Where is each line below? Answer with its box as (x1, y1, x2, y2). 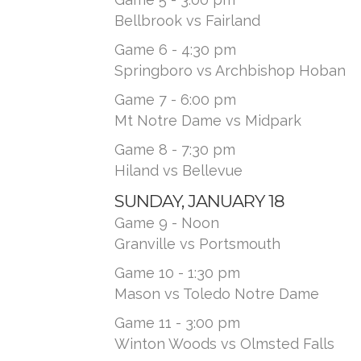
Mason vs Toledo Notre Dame (114, 285, 319, 302)
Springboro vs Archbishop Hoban (114, 62, 346, 79)
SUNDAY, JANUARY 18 (114, 191, 284, 211)
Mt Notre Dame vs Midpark (114, 112, 301, 129)
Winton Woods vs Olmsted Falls (114, 335, 334, 352)
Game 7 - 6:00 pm (114, 91, 236, 108)
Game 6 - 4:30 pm (114, 41, 236, 58)
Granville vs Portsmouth (114, 235, 280, 252)
